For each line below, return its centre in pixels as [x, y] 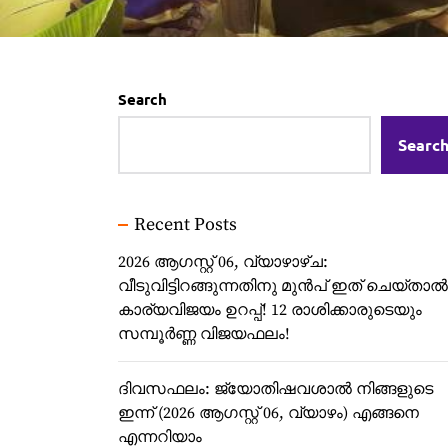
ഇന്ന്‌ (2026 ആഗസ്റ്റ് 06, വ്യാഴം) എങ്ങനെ [268, 413]
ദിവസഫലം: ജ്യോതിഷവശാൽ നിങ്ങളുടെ [275, 389]
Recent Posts [185, 224]
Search [142, 99]
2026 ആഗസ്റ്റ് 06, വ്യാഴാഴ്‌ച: [223, 262]
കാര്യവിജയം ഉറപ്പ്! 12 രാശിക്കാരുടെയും [270, 310]
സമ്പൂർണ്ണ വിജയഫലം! [204, 334]
